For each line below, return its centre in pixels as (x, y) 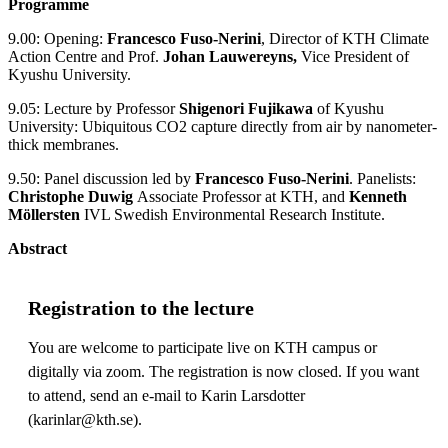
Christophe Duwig (72, 196)
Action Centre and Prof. (85, 56)
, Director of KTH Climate (345, 38)
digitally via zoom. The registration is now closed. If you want (223, 371)
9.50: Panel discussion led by (101, 178)
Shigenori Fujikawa (246, 108)
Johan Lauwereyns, (232, 56)
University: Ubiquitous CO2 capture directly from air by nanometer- (222, 126)
